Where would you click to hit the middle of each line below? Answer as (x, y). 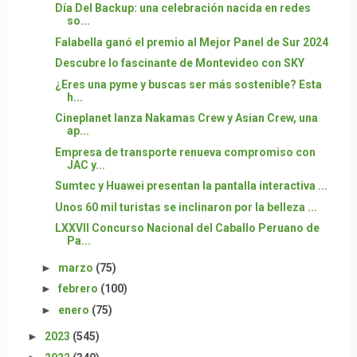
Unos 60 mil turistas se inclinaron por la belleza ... (186, 207)
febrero (79, 288)
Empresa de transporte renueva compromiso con (185, 152)
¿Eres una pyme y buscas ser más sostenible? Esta (188, 84)
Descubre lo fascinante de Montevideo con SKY (179, 63)
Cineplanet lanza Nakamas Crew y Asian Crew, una (186, 118)
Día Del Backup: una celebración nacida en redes (182, 8)
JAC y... (86, 165)
